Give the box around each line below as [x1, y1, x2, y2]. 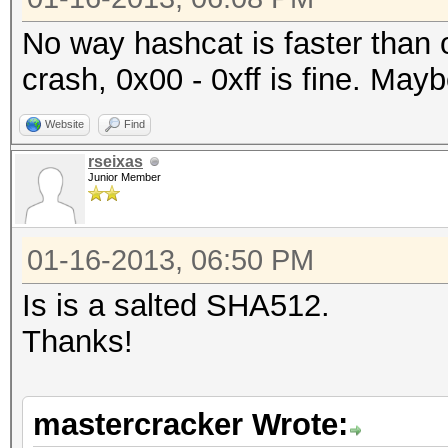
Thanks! [22, 324, 133, 359]
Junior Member [88, 171, 161, 183]
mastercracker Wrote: [33, 407, 348, 442]
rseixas [88, 153, 143, 170]
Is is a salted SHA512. [22, 288, 330, 323]
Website [45, 118, 84, 130]
